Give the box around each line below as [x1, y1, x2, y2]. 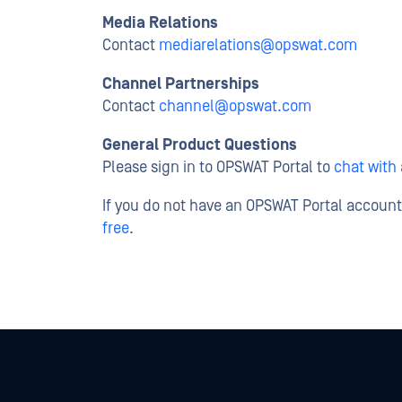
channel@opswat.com [159, 97, 311, 116]
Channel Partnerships [102, 74, 259, 93]
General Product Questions [102, 135, 297, 154]
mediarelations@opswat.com [159, 36, 357, 55]
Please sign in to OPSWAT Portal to [102, 158, 334, 177]
